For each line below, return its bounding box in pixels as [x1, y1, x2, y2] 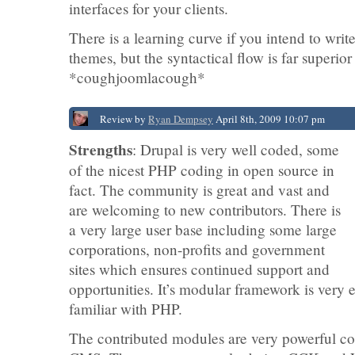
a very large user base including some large [69, 219, 337, 239]
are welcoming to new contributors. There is [69, 200, 341, 219]
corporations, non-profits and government [69, 239, 325, 259]
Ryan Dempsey [148, 112, 213, 126]
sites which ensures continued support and [69, 259, 330, 279]
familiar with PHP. [69, 299, 182, 319]
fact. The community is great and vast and [69, 180, 330, 200]
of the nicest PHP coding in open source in [69, 160, 334, 180]
